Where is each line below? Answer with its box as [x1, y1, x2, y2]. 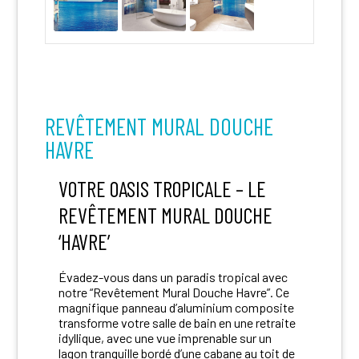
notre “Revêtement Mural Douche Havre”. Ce [58, 284, 289, 300]
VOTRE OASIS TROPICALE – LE [58, 175, 266, 201]
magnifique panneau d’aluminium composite [58, 299, 294, 315]
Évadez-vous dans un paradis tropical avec [58, 268, 288, 284]
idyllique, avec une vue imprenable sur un [58, 329, 272, 345]
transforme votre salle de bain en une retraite [58, 314, 296, 330]
